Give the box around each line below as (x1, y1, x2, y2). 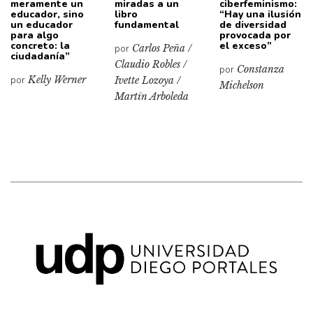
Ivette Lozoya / (115, 73, 181, 87)
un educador (10, 17, 73, 31)
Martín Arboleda (115, 89, 189, 103)
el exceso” (219, 38, 272, 52)
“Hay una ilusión (219, 7, 301, 21)
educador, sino (10, 7, 84, 21)
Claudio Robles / (115, 57, 187, 71)
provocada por (219, 28, 291, 42)
